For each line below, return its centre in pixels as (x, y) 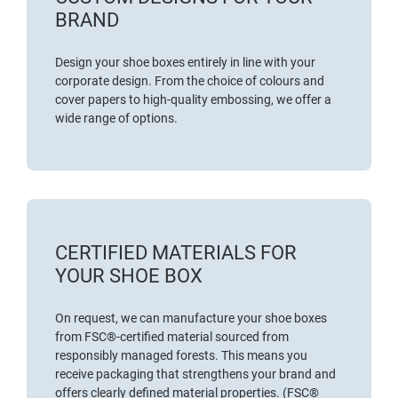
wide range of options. (116, 119)
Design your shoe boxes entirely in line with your (185, 63)
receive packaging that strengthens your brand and (195, 374)
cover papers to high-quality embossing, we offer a (193, 100)
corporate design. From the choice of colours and (190, 81)
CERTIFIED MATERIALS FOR (176, 253)
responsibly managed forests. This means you (181, 356)
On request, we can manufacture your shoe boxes (191, 318)
